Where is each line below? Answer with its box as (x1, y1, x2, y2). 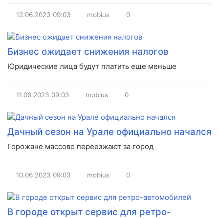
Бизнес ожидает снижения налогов (7, 45, 169, 57)
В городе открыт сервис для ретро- (7, 206, 171, 218)
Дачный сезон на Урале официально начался (7, 126, 212, 137)
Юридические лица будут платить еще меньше (7, 61, 176, 71)
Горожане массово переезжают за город (7, 141, 153, 151)
